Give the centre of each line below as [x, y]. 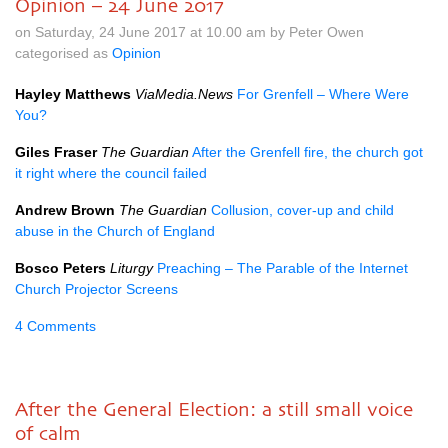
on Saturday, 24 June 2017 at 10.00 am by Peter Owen [189, 32]
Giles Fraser [56, 152]
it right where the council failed [111, 173]
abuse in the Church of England [115, 231]
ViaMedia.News [184, 94]
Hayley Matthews [73, 94]
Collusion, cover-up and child [302, 210]
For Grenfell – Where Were [323, 94]
